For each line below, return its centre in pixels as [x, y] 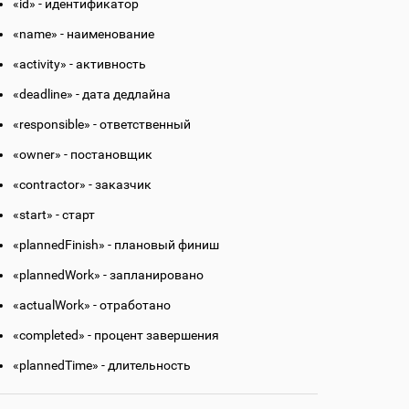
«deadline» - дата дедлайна [92, 94]
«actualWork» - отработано [92, 305]
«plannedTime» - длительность [102, 366]
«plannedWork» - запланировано [108, 275]
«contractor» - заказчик [82, 185]
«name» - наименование [84, 34]
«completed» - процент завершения [116, 336]
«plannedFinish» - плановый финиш [116, 245]
